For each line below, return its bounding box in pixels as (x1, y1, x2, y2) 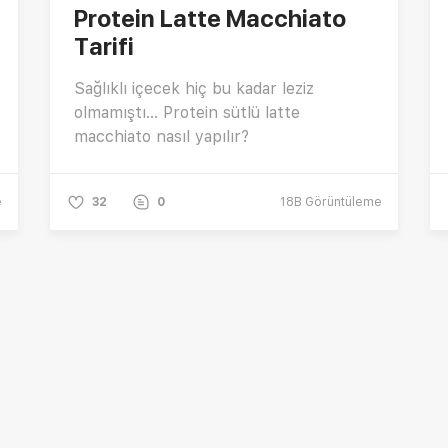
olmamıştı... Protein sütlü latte (74, 102, 300, 122)
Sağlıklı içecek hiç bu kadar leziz (74, 78, 314, 98)
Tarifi (74, 31, 134, 61)
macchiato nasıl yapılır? (74, 126, 249, 146)
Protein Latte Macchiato (74, 3, 346, 33)
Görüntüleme (302, 194, 382, 209)
